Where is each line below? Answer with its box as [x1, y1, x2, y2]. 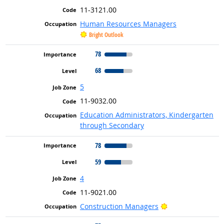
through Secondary [79, 120, 144, 130]
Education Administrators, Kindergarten [79, 110, 213, 120]
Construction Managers [79, 201, 158, 211]
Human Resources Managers [79, 18, 176, 28]
